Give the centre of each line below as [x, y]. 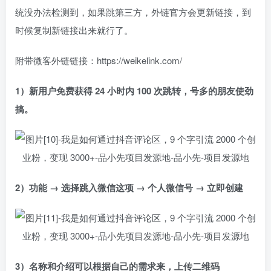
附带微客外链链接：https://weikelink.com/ [99, 60]
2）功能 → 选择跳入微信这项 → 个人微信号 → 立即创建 [129, 188]
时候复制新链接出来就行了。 [74, 30]
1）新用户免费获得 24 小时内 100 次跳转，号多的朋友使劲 [134, 91]
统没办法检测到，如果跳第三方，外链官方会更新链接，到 [133, 12]
